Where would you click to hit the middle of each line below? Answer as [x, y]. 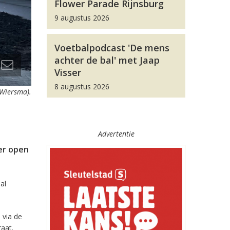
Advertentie [116, 134]
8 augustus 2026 [82, 87]
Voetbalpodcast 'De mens [112, 48]
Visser [68, 72]
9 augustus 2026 [82, 18]
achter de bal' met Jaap [107, 60]
